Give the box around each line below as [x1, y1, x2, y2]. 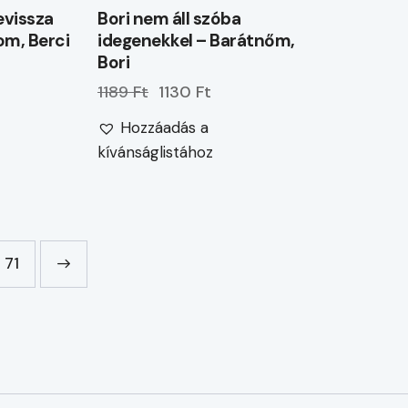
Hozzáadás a [120, 117, 209, 138]
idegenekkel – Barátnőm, [97, 28, 295, 52]
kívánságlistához [97, 141, 214, 162]
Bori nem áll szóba [97, 6, 241, 30]
